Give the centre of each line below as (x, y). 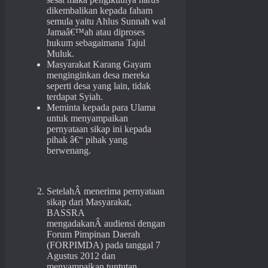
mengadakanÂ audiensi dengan (106, 224)
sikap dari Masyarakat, (89, 202)
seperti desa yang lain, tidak (99, 86)
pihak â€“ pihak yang (87, 140)
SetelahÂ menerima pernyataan (106, 191)
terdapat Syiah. (75, 97)
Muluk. (60, 54)
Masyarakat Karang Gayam (99, 65)
